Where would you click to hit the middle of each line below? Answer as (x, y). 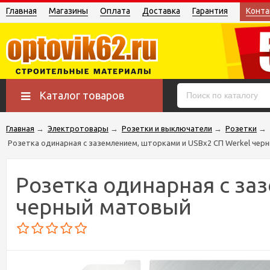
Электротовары (78, 128)
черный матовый (104, 206)
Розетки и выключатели (167, 128)
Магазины (68, 11)
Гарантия (210, 11)
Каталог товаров (82, 95)
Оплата (115, 11)
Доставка (161, 11)
